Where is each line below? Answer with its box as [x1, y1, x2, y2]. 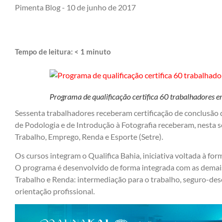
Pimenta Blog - [15, 2, 65, 12]
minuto [86, 47, 111, 56]
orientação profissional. [15, 186, 95, 196]
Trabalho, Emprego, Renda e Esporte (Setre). [15, 131, 163, 141]
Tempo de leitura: [15, 47, 74, 56]
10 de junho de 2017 [66, 2, 136, 12]
